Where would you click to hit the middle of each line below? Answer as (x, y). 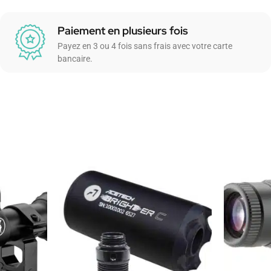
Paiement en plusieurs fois (122, 30)
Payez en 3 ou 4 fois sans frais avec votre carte (145, 46)
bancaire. (75, 58)
